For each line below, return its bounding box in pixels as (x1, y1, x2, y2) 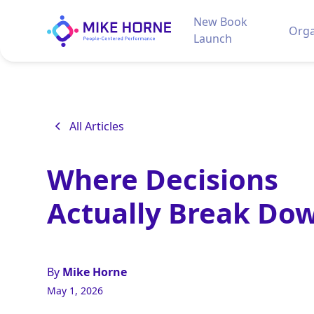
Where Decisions (47, 160, 279, 199)
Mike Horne (62, 264, 128, 280)
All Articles (69, 118, 125, 135)
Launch (193, 31, 232, 47)
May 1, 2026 (47, 284, 104, 298)
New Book (193, 14, 247, 30)
